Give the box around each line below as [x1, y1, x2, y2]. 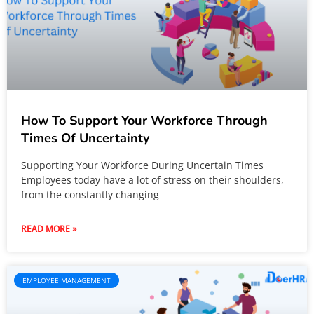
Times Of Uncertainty [21, 130, 150, 146]
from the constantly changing [21, 188, 159, 201]
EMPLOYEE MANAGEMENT [22, 275, 111, 285]
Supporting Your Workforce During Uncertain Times [21, 158, 264, 172]
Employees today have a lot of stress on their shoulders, [21, 173, 284, 186]
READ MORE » [21, 223, 76, 235]
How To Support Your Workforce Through [21, 112, 268, 129]
